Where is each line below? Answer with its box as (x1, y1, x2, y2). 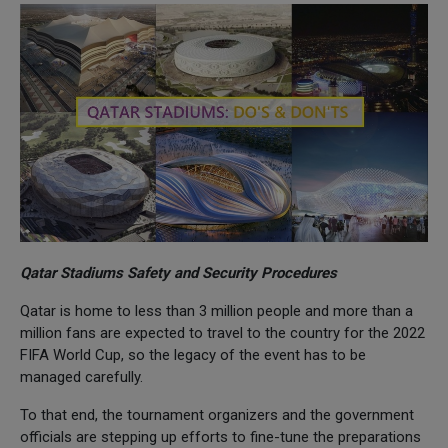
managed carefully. (20, 367, 143, 386)
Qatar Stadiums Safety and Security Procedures (20, 263, 337, 282)
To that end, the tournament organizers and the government (20, 405, 414, 424)
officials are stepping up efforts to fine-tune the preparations (20, 427, 421, 446)
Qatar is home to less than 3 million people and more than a (20, 301, 413, 320)
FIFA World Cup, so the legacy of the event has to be (20, 345, 366, 364)
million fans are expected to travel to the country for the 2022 (20, 323, 425, 342)
